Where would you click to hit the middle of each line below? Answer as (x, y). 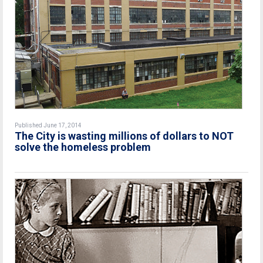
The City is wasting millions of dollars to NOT (124, 136)
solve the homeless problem (83, 147)
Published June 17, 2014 (48, 126)
